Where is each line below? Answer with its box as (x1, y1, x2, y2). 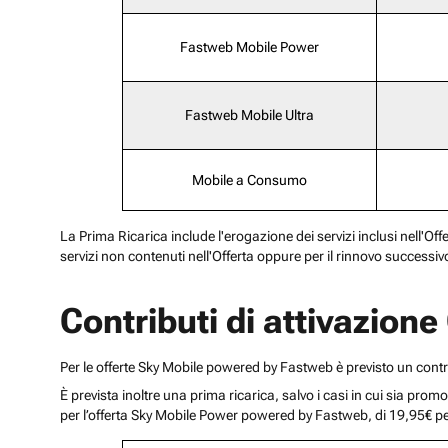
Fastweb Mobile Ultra (184, 107, 314, 124)
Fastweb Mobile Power (179, 39, 319, 56)
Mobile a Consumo (191, 172, 307, 189)
